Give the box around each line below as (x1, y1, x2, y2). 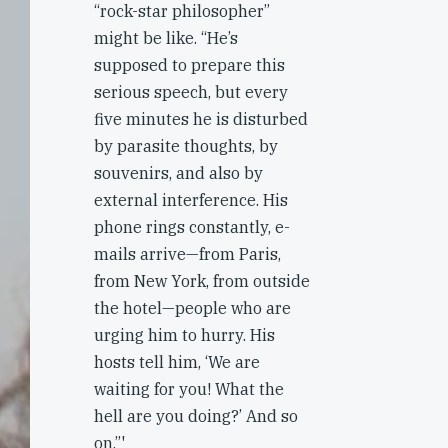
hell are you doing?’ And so (94, 406, 298, 426)
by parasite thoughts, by (94, 136, 278, 156)
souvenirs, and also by (94, 163, 263, 183)
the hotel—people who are (94, 298, 291, 318)
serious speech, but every (94, 82, 288, 102)
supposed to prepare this (94, 55, 285, 75)
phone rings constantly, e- (94, 217, 290, 237)
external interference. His (94, 190, 288, 210)
